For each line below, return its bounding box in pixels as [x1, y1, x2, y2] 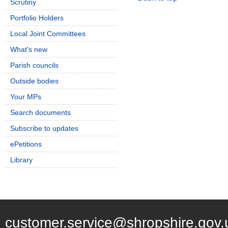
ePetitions [10, 140, 42, 148]
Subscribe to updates [10, 124, 78, 132]
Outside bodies [10, 77, 59, 85]
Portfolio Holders [10, 14, 64, 22]
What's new [10, 45, 47, 53]
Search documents [10, 108, 71, 117]
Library [10, 156, 33, 164]
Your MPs [10, 93, 41, 101]
